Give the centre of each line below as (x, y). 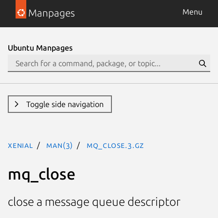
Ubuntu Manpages (40, 48)
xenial (20, 145)
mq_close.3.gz (115, 145)
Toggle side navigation (65, 104)
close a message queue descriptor (94, 202)
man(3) (60, 145)
